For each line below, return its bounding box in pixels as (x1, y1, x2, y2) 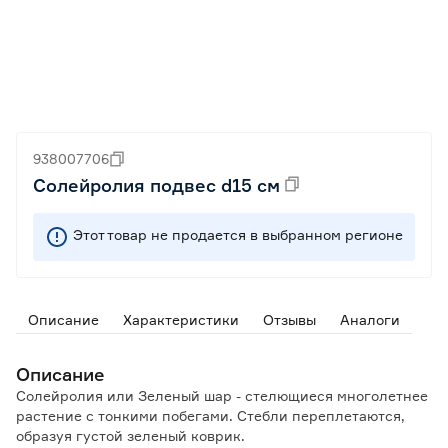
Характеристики (123, 311, 239, 328)
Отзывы (263, 311, 316, 328)
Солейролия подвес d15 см (33, 174, 280, 196)
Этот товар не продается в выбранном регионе (73, 226, 403, 243)
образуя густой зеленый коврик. (16, 427, 245, 444)
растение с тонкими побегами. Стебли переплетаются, (16, 407, 405, 424)
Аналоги (340, 311, 400, 328)
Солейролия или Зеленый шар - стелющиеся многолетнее (16, 387, 428, 404)
